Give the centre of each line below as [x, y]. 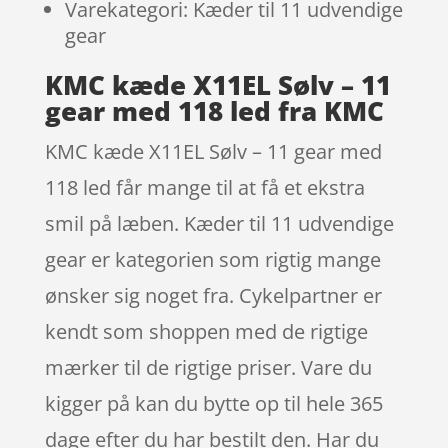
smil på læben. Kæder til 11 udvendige [219, 223]
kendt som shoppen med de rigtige [206, 331]
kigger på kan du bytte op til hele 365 [213, 403]
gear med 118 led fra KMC [214, 110]
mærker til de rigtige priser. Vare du [208, 367]
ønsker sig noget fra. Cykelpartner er [213, 295]
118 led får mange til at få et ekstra [204, 187]
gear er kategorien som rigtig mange [212, 259]
